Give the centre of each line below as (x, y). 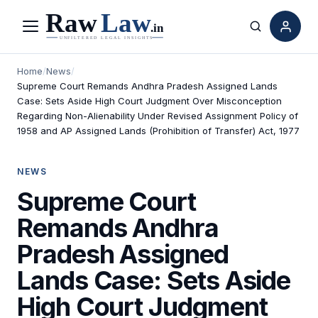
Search (274, 34)
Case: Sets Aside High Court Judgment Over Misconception (149, 100)
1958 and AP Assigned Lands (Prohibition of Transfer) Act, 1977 (158, 130)
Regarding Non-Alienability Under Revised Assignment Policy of (158, 115)
